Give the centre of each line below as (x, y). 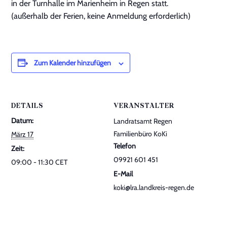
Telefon (125, 146)
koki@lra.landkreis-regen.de (154, 187)
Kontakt (29, 22)
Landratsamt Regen (143, 121)
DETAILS (27, 106)
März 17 (23, 134)
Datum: (23, 121)
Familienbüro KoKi (140, 134)
